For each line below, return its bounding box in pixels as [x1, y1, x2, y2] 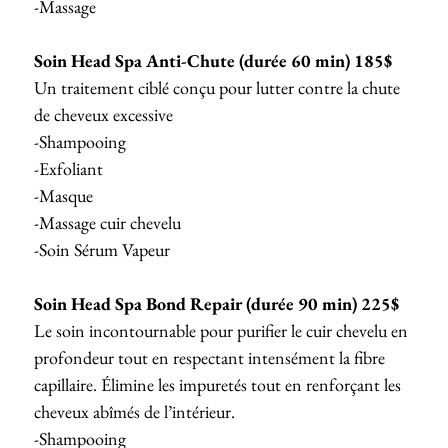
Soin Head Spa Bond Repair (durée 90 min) [34, 292, 361, 316]
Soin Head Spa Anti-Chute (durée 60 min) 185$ [34, 49, 392, 73]
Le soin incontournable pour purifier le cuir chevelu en [34, 319, 408, 343]
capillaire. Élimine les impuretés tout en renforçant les [34, 373, 401, 397]
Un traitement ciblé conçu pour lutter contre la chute [34, 76, 400, 100]
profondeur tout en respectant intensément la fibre [34, 346, 385, 370]
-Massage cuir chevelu [34, 211, 181, 235]
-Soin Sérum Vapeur [34, 238, 174, 262]
